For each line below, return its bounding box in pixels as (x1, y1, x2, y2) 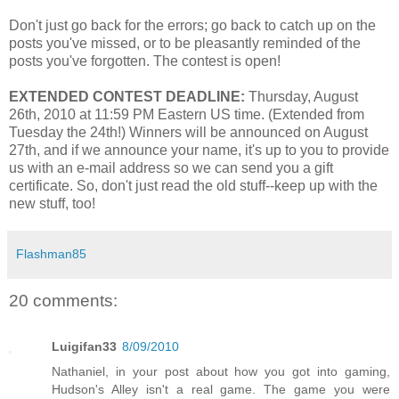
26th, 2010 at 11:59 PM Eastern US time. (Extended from (9, 106, 364, 122)
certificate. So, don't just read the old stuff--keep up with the (9, 177, 378, 193)
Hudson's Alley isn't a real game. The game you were (52, 382, 390, 397)
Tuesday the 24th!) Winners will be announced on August (9, 124, 368, 140)
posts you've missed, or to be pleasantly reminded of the (9, 35, 361, 51)
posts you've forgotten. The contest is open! (9, 53, 281, 69)
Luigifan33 (52, 339, 117, 354)
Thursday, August (245, 88, 358, 104)
